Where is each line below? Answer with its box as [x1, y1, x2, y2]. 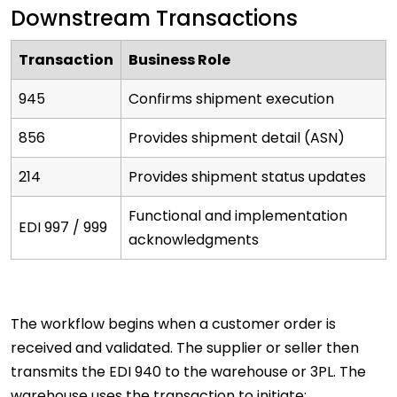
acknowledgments [128, 230, 259, 251]
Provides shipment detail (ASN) [128, 128, 345, 149]
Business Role [128, 50, 230, 71]
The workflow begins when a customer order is [11, 314, 336, 335]
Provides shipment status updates [128, 167, 366, 188]
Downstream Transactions [11, 4, 298, 34]
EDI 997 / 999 [19, 217, 107, 238]
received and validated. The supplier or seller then [11, 338, 359, 359]
